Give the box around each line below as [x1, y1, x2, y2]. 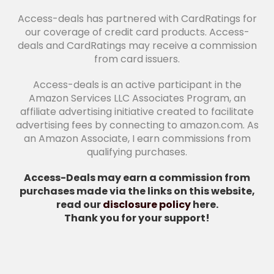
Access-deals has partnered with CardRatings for [17, 12, 257, 26]
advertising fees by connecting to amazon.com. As [15, 118, 259, 133]
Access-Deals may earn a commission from [24, 171, 250, 185]
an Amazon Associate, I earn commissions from [23, 131, 251, 146]
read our [56, 198, 103, 212]
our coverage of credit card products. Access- [24, 25, 250, 40]
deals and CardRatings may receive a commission [17, 39, 257, 53]
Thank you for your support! [64, 211, 210, 226]
